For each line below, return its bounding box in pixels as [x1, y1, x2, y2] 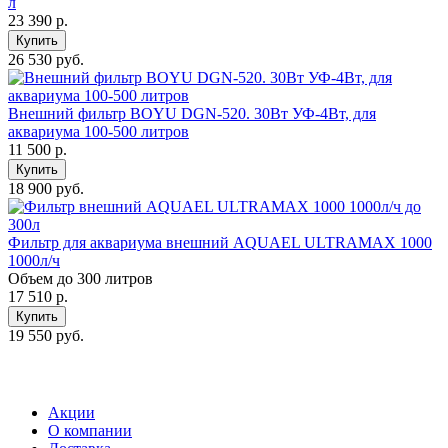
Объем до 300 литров [8, 269, 153, 287]
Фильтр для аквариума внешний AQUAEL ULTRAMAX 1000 [8, 233, 432, 251]
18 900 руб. [8, 179, 84, 197]
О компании [48, 421, 132, 439]
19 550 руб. [8, 326, 84, 344]
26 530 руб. [8, 50, 84, 68]
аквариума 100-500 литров [8, 122, 189, 140]
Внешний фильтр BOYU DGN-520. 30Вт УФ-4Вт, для [8, 104, 376, 122]
